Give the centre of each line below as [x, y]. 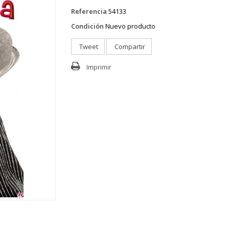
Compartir [129, 46]
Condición [87, 26]
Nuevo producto [130, 26]
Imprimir [99, 67]
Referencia [89, 11]
